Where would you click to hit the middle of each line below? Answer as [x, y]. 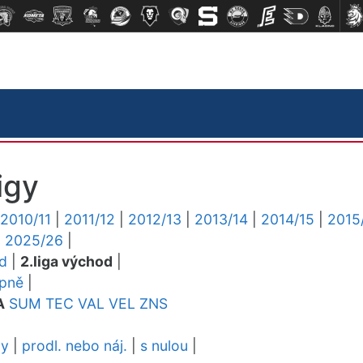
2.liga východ [66, 261]
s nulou [164, 346]
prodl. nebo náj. [75, 346]
